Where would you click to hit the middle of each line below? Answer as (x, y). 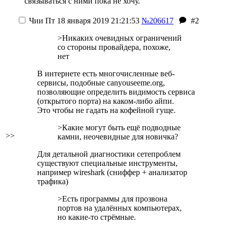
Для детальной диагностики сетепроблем (109, 154)
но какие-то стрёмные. (97, 217)
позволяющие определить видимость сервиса (116, 92)
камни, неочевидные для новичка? (118, 137)
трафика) (53, 181)
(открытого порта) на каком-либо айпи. (106, 101)
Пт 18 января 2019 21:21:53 (91, 21)
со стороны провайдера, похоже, (114, 47)
